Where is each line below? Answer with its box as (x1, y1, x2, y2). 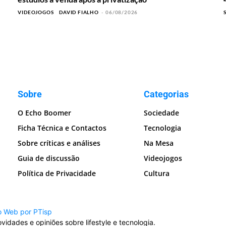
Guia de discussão (18, 153, 80, 163)
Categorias (144, 89, 189, 100)
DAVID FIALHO (59, 9, 99, 16)
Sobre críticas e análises (18, 138, 101, 148)
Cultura (144, 168, 170, 179)
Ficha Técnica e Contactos (18, 123, 107, 133)
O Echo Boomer (18, 108, 72, 118)
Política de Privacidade (18, 168, 96, 179)
